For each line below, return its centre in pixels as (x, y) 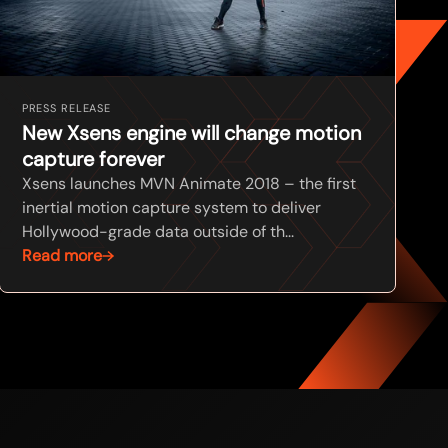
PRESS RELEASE (66, 108)
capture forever (92, 159)
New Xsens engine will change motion (191, 133)
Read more (61, 256)
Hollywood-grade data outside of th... (157, 232)
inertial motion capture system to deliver (171, 208)
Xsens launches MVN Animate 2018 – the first (188, 184)
